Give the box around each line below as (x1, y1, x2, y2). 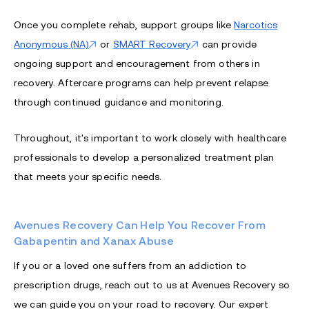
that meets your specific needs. (14, 170, 162, 182)
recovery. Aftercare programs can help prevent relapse (14, 77, 269, 88)
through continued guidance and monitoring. (14, 96, 223, 108)
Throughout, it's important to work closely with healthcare (14, 132, 287, 143)
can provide (199, 38, 257, 50)
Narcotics (234, 19, 278, 30)
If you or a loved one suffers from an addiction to (14, 259, 247, 271)
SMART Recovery (112, 38, 191, 50)
